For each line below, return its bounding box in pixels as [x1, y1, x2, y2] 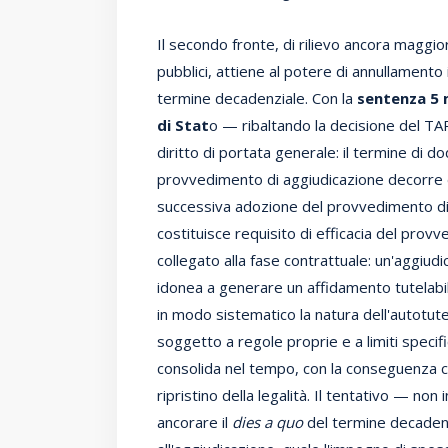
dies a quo [232, 411, 303, 432]
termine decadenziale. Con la [157, 87, 357, 108]
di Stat [157, 114, 209, 135]
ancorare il [157, 411, 232, 432]
